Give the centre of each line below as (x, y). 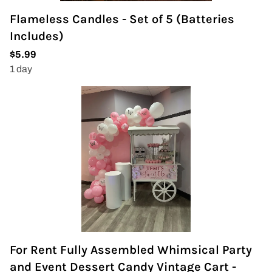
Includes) (37, 36)
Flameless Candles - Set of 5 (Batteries (122, 19)
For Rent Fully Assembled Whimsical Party (131, 250)
